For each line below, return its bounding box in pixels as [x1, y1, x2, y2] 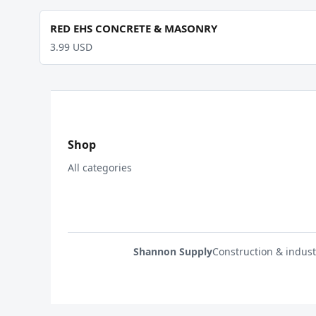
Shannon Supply [133, 245, 212, 258]
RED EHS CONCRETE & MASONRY [50, 21, 217, 35]
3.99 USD [50, 40, 92, 54]
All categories [68, 161, 132, 174]
